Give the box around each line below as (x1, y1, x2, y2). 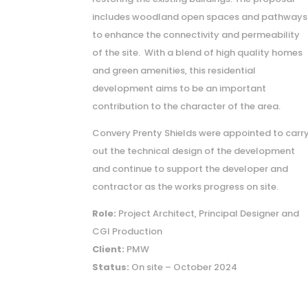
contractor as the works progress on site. (92, 179, 279, 193)
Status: (92, 260, 130, 274)
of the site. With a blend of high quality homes (92, 45, 303, 59)
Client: (92, 242, 125, 256)
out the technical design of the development (92, 144, 296, 157)
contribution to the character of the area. (92, 99, 281, 113)
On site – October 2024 (129, 260, 238, 274)
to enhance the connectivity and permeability (92, 27, 300, 41)
